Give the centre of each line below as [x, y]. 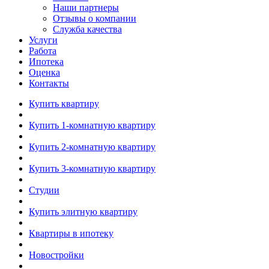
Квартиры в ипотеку [71, 233]
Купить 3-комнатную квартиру [92, 168]
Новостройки [56, 255]
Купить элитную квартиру [83, 211]
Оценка [44, 72]
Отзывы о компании [95, 18]
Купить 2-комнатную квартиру [92, 147]
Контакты [49, 83]
